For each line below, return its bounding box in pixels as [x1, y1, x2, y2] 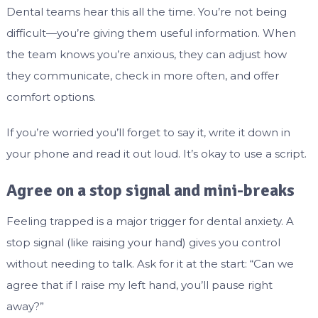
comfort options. [6, 90, 96, 104]
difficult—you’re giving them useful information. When [6, 26, 296, 40]
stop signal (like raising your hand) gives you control [6, 236, 280, 250]
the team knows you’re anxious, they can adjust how [6, 48, 287, 62]
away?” [6, 300, 44, 314]
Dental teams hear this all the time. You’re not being [6, 5, 287, 19]
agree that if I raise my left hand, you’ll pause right [6, 278, 273, 292]
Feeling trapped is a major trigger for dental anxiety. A [6, 214, 294, 229]
